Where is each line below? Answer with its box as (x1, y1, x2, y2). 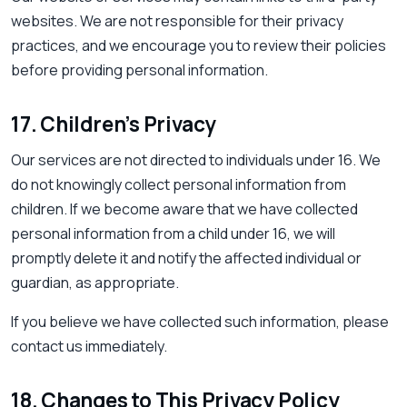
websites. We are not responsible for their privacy (11, 11, 343, 32)
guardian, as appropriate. (11, 273, 179, 293)
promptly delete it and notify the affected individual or (11, 248, 362, 269)
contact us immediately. (11, 336, 167, 357)
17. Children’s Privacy (11, 110, 217, 139)
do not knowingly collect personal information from (11, 174, 346, 195)
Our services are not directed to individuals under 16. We (11, 150, 381, 171)
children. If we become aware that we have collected (11, 199, 358, 220)
